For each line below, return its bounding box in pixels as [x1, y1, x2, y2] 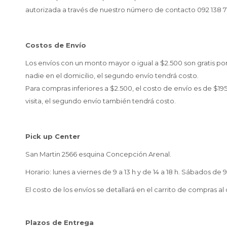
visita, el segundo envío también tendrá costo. [25, 97, 176, 105]
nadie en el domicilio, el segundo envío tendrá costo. [25, 71, 200, 80]
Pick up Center [25, 132, 80, 140]
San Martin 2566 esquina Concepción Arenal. [25, 150, 173, 158]
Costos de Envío [25, 41, 86, 49]
